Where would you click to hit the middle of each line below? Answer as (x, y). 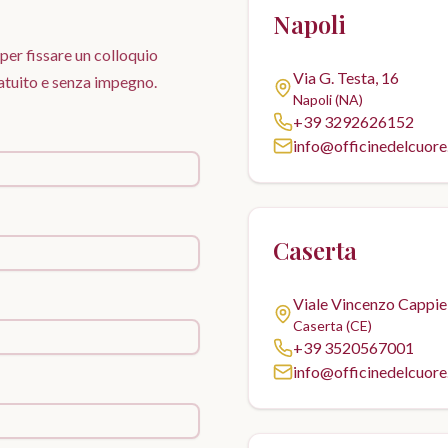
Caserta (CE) (332, 326)
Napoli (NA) (328, 100)
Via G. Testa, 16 (346, 78)
